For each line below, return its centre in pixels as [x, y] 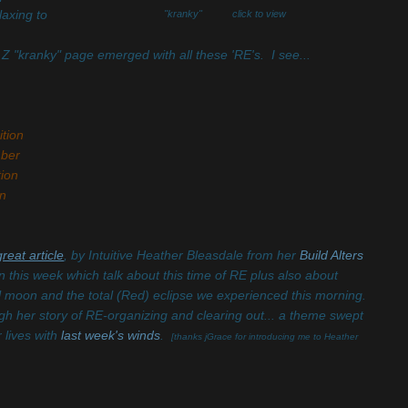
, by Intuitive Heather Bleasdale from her [182, 255]
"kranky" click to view [224, 13]
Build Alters [332, 255]
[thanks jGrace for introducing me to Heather [265, 336]
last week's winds [111, 335]
